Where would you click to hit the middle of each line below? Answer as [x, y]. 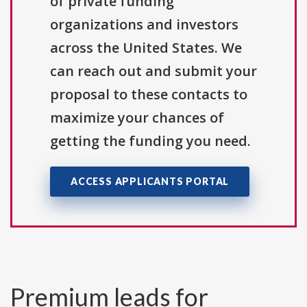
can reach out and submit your [153, 71]
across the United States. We [146, 47]
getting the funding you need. [150, 140]
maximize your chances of [137, 117]
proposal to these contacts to [149, 94]
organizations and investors [144, 24]
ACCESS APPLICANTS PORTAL [150, 181]
